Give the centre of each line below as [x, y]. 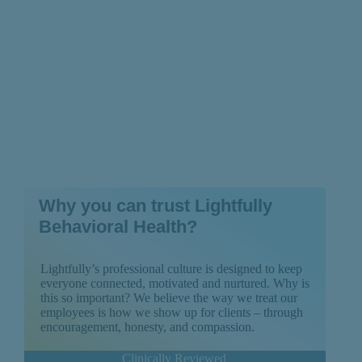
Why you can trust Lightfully [155, 206]
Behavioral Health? [118, 227]
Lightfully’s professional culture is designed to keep [171, 269]
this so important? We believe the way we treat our [168, 298]
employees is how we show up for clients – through [171, 313]
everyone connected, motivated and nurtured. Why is [175, 284]
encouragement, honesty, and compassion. [147, 327]
